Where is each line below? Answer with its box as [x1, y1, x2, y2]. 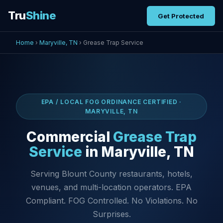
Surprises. [92, 209, 131, 219]
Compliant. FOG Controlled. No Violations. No [25, 196, 198, 206]
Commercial [26, 128, 113, 145]
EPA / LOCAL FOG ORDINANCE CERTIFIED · [41, 98, 182, 106]
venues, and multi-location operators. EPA [31, 182, 192, 192]
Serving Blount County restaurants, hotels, [30, 169, 193, 179]
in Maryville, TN [82, 143, 194, 160]
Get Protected [158, 11, 204, 20]
